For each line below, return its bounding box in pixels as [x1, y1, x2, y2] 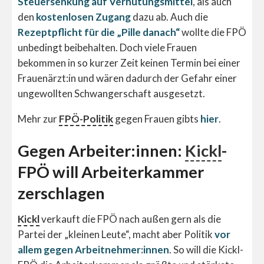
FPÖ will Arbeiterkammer [18, 161, 204, 181]
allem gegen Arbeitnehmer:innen [18, 243, 169, 256]
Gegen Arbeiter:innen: [18, 140, 185, 160]
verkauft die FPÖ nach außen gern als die [39, 213, 221, 226]
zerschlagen [18, 183, 105, 203]
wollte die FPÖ [180, 26, 246, 39]
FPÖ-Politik [59, 113, 113, 126]
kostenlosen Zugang [36, 11, 131, 24]
